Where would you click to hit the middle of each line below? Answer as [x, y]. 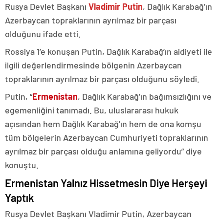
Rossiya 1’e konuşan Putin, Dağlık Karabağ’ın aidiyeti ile [109, 51]
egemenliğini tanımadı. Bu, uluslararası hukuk [92, 110]
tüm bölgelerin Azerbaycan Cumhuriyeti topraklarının [107, 137]
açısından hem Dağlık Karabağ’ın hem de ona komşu [103, 124]
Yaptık [19, 197]
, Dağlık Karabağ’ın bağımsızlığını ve [145, 96]
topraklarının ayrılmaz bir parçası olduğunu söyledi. [102, 79]
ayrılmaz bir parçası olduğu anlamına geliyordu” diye [103, 151]
